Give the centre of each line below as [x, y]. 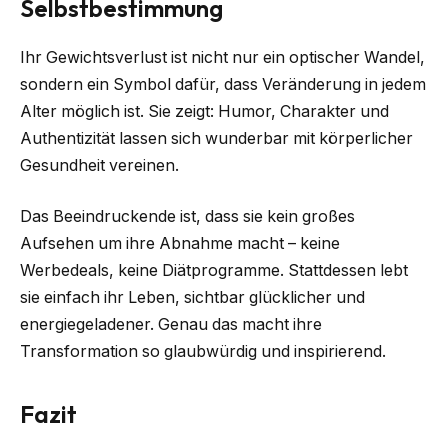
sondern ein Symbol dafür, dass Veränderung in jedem [223, 84]
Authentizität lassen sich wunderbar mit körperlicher [216, 138]
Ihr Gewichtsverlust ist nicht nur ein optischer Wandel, [222, 57]
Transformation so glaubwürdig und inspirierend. [203, 352]
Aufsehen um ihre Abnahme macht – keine [180, 244]
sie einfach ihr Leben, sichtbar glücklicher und [192, 298]
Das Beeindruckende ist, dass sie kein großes [187, 217]
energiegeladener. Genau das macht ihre [171, 325]
